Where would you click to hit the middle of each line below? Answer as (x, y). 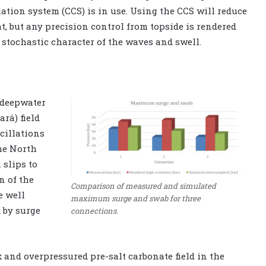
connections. (94, 211)
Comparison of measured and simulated (143, 186)
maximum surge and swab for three (136, 199)
